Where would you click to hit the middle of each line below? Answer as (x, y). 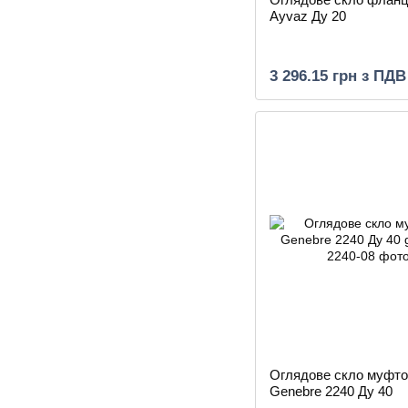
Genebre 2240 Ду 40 (331, 391)
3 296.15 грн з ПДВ (338, 76)
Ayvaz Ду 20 (308, 16)
